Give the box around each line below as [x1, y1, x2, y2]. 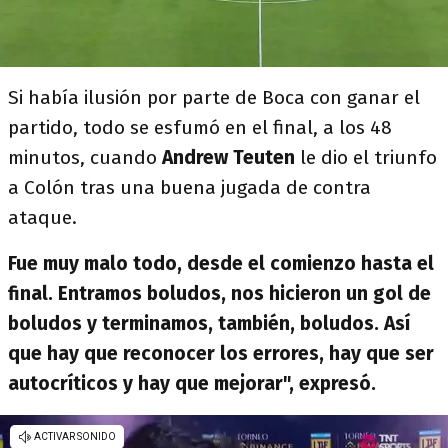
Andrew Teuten [162, 146, 295, 169]
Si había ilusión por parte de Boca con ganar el [8, 86, 420, 109]
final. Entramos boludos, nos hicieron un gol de [8, 282, 431, 305]
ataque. [8, 206, 82, 229]
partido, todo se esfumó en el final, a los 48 [8, 116, 392, 139]
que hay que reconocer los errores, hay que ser [8, 342, 434, 365]
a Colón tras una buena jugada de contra [8, 176, 371, 199]
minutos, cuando [8, 146, 162, 169]
